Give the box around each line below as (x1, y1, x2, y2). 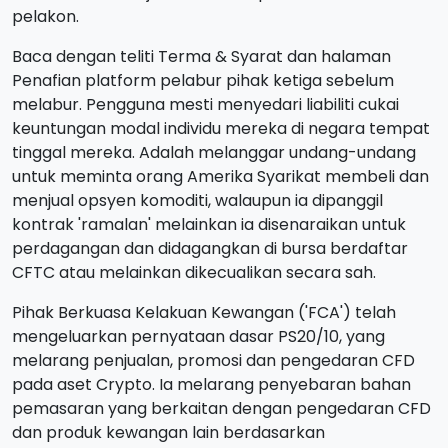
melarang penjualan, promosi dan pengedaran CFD (12, 349, 415, 372)
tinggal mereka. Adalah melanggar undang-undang (12, 141, 416, 164)
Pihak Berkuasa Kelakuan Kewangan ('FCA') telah (12, 301, 396, 324)
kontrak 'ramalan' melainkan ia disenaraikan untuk (12, 213, 406, 236)
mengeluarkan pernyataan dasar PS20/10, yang (12, 325, 385, 348)
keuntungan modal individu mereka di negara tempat (12, 117, 430, 140)
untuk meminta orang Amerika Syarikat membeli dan (12, 165, 429, 188)
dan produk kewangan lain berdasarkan (12, 421, 325, 444)
